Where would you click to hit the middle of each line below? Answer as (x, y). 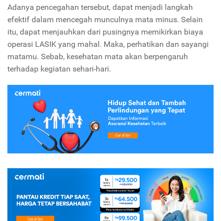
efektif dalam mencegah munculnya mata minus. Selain (105, 19)
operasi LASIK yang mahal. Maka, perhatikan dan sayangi (108, 44)
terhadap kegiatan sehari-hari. (59, 69)
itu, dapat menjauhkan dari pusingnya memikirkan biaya (105, 32)
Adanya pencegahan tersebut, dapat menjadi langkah (100, 7)
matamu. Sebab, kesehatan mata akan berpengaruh (98, 56)
